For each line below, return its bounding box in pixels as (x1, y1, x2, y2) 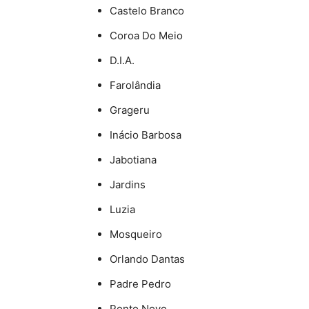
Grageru (110, 103, 150, 117)
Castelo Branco (110, 4, 184, 18)
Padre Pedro (110, 277, 171, 291)
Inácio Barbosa (110, 128, 181, 142)
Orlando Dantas (110, 252, 185, 266)
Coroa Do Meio (110, 29, 183, 43)
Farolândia (110, 79, 161, 92)
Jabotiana (110, 153, 157, 167)
